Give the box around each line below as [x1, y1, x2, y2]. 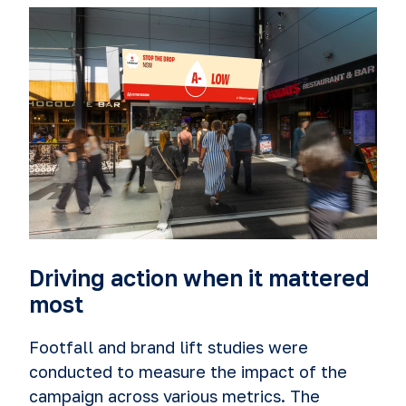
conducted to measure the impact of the [29, 362, 347, 382]
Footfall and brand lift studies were [29, 337, 308, 358]
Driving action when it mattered [29, 264, 370, 291]
